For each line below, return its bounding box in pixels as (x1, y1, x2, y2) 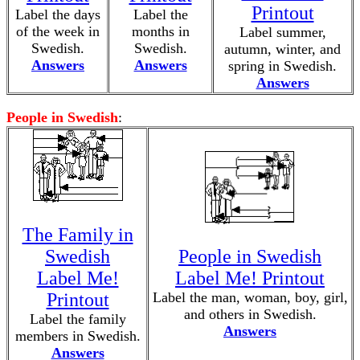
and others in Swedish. (183, 306, 317, 322)
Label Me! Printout (175, 268, 325, 288)
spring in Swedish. (228, 58, 337, 74)
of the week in (16, 23, 100, 39)
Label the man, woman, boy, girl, (152, 289, 348, 305)
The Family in (22, 224, 133, 245)
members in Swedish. (14, 328, 141, 344)
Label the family (29, 311, 126, 327)
